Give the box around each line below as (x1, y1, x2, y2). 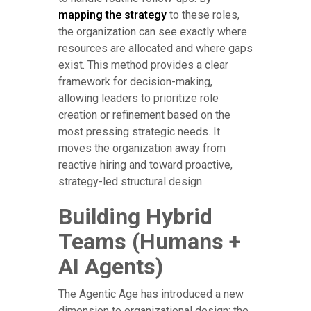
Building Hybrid (58, 203, 212, 230)
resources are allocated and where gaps (58, 42, 253, 56)
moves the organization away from (58, 142, 226, 155)
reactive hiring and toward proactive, (58, 158, 233, 172)
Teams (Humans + (58, 228, 241, 255)
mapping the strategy (58, 8, 167, 22)
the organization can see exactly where (58, 25, 247, 39)
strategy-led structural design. (58, 175, 204, 189)
